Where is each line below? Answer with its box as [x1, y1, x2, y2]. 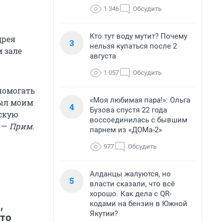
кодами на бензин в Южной [90, 199, 187, 208]
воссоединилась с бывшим [90, 115, 187, 124]
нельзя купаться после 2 [90, 42, 177, 51]
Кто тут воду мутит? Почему [90, 32, 187, 41]
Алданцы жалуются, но [90, 169, 171, 178]
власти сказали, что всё [90, 179, 175, 188]
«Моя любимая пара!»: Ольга [90, 96, 190, 105]
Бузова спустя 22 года [90, 106, 167, 114]
